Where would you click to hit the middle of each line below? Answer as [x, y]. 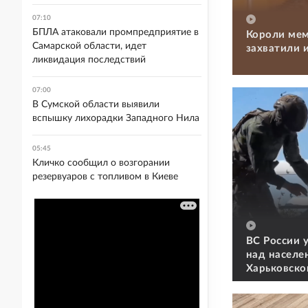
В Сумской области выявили [96, 104]
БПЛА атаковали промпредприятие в [115, 32]
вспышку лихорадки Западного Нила [116, 118]
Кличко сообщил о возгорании [101, 163]
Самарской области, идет [89, 46]
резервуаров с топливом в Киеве [105, 177]
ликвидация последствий [89, 60]
